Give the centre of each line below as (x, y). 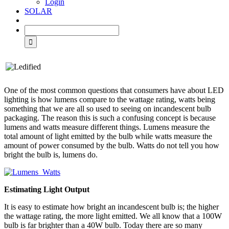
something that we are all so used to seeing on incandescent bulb (108, 109)
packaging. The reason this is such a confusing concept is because (110, 118)
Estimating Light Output (47, 189)
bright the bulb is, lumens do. (51, 155)
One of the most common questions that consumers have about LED (114, 90)
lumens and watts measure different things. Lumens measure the (107, 127)
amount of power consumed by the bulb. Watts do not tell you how (112, 145)
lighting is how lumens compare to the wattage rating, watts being (110, 99)
